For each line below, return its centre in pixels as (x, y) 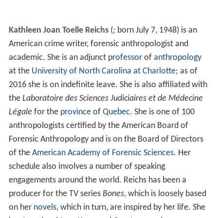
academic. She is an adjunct (58, 58)
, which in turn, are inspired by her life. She (131, 208)
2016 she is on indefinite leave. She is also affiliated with (108, 85)
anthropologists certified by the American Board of (98, 126)
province (75, 112)
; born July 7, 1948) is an (155, 31)
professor (125, 58)
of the (20, 153)
